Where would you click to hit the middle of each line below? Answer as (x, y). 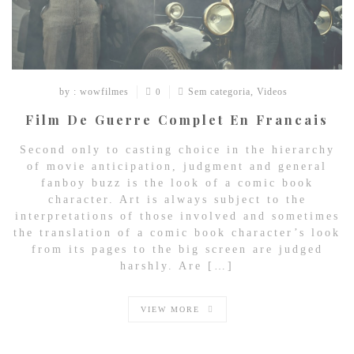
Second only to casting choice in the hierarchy (177, 150)
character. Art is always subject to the (177, 200)
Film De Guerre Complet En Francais (177, 120)
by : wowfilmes (94, 92)
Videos (272, 92)
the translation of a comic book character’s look (177, 233)
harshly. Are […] (177, 266)
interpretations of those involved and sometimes (177, 217)
